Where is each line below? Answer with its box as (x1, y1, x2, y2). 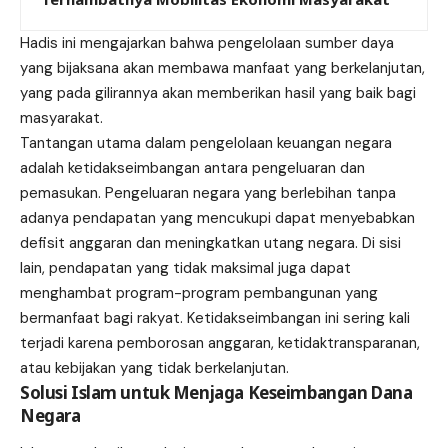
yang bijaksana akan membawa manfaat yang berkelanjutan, (20, 57, 425, 78)
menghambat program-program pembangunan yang (20, 282, 378, 303)
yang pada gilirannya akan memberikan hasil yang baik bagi (20, 82, 416, 103)
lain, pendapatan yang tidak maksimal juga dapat (20, 257, 351, 278)
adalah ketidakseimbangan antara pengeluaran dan (20, 157, 365, 178)
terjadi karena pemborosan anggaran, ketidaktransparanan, (20, 332, 420, 353)
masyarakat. (20, 107, 103, 128)
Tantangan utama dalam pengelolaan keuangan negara (20, 132, 392, 153)
